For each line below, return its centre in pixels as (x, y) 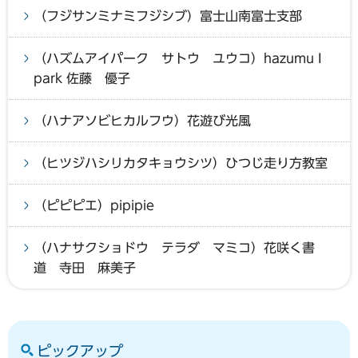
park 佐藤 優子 (82, 78)
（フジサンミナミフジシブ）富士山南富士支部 (168, 16)
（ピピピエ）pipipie (94, 205)
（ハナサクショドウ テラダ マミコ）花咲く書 (174, 247)
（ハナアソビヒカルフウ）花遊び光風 (142, 120)
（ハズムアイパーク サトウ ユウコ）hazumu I (177, 58)
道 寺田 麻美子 (85, 267)
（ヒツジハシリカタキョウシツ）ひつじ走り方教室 (181, 163)
